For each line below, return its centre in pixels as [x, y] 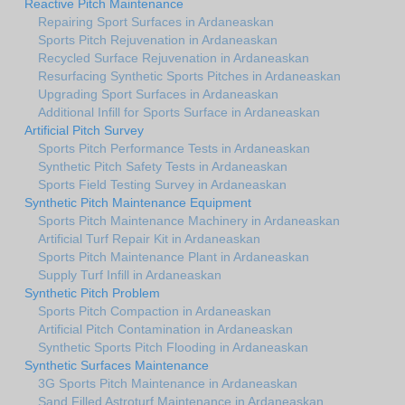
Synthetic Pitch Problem [92, 292]
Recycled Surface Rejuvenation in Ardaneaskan [174, 57]
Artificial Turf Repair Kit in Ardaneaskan [149, 238]
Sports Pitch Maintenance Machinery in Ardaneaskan [189, 220]
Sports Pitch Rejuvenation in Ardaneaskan [158, 39]
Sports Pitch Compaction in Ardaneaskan [155, 311]
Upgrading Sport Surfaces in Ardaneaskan [158, 94]
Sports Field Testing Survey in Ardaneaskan [162, 184]
